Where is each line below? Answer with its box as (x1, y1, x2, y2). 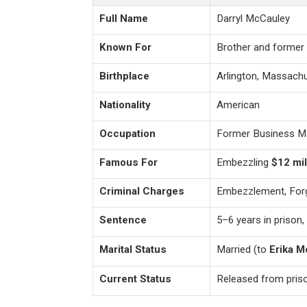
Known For (99, 41, 151, 54)
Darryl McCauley (216, 12, 290, 25)
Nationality (99, 99, 151, 112)
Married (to (216, 243, 269, 256)
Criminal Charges (99, 185, 184, 198)
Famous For (99, 156, 158, 169)
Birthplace (99, 70, 149, 83)
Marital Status (99, 243, 167, 256)
